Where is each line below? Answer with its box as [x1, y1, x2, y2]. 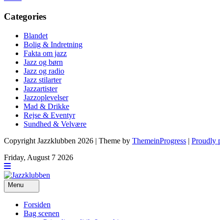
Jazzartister [24, 84, 57, 93]
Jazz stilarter [24, 75, 61, 84]
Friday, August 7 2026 [4, 153, 73, 162]
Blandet [24, 31, 48, 40]
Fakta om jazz [24, 49, 67, 57]
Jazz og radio [24, 66, 64, 75]
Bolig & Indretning [24, 40, 82, 49]
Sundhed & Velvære [24, 119, 86, 128]
